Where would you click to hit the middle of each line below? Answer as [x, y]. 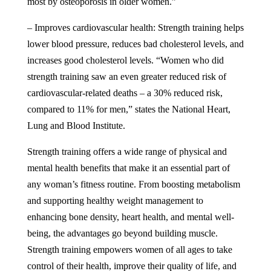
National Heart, [201, 109]
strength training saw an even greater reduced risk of [126, 77]
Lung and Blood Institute [75, 126]
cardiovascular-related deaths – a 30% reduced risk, [125, 93]
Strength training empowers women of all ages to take [129, 250]
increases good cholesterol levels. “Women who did [125, 60]
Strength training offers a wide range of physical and [127, 152]
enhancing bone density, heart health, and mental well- [130, 217]
